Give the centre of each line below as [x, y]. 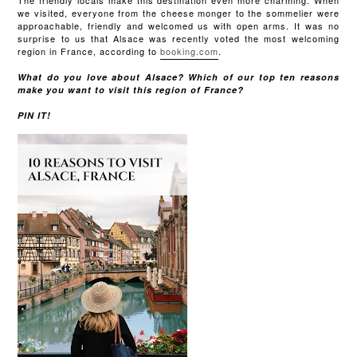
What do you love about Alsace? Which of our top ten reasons [178, 77]
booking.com [190, 51]
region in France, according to [89, 51]
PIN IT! [35, 116]
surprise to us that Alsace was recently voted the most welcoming [178, 39]
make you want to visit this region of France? [131, 90]
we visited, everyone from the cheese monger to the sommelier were [178, 13]
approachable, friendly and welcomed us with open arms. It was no [178, 26]
